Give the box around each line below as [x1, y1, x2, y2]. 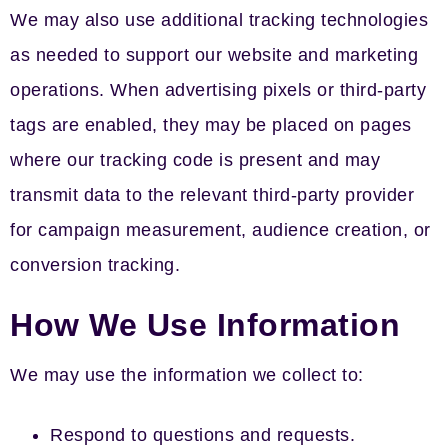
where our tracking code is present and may [10, 150, 380, 170]
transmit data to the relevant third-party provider [10, 185, 414, 205]
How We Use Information [10, 307, 400, 343]
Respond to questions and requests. [50, 425, 355, 445]
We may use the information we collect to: [10, 365, 364, 385]
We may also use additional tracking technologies [10, 10, 428, 30]
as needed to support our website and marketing [10, 45, 418, 65]
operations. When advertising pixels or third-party [10, 80, 426, 100]
